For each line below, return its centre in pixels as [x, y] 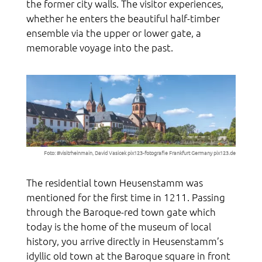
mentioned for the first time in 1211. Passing [126, 197]
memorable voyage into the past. [100, 48]
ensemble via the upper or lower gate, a [114, 33]
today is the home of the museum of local [119, 226]
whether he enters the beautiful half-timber [123, 18]
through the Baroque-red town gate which [121, 211]
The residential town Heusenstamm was [115, 182]
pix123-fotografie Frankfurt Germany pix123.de [182, 152]
